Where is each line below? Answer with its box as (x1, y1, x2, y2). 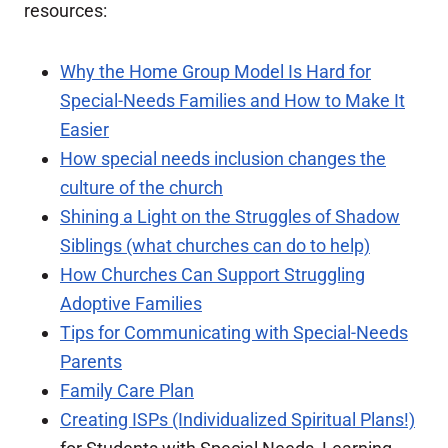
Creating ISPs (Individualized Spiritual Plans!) (60, 409, 415, 431)
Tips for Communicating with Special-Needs (60, 322, 408, 344)
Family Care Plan (60, 380, 194, 402)
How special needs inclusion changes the (60, 148, 386, 170)
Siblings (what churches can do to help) (60, 235, 370, 257)
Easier (60, 119, 109, 141)
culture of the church (60, 177, 223, 199)
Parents (60, 351, 122, 373)
